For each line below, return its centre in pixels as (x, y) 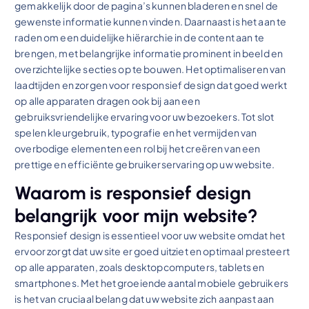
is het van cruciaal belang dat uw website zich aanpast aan (144, 298)
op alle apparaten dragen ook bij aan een (107, 100)
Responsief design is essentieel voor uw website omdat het (150, 235)
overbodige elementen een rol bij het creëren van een (138, 148)
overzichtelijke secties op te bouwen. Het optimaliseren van (150, 69)
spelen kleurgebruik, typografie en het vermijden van (136, 132)
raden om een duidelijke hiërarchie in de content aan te (139, 37)
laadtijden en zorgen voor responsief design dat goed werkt (151, 84)
